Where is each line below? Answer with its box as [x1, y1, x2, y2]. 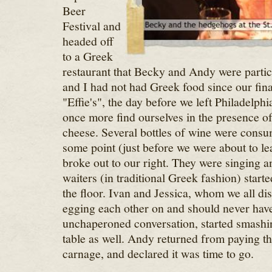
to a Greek [62, 48, 113, 64]
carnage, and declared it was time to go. [62, 245, 254, 262]
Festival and [62, 18, 121, 34]
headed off [62, 33, 114, 49]
